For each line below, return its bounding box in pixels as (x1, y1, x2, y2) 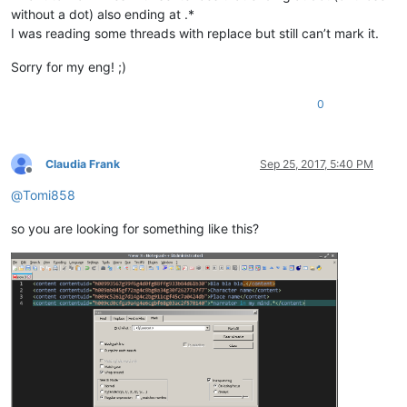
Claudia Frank (45, 156, 120, 171)
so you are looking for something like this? (11, 220, 259, 236)
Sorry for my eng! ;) (11, 58, 126, 74)
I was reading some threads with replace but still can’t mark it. (11, 25, 379, 41)
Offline (28, 170, 62, 184)
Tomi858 (23, 186, 75, 203)
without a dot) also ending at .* (11, 5, 194, 22)
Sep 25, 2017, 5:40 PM (260, 156, 373, 171)
